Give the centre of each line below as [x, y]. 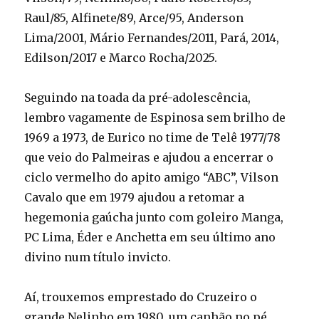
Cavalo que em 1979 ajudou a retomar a [135, 198]
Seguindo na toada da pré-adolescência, [138, 98]
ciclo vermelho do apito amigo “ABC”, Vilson [152, 178]
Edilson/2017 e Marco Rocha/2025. [121, 58]
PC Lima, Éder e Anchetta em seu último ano [150, 237]
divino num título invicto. [98, 257]
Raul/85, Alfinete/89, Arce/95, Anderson [134, 18]
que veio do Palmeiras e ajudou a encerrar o [149, 158]
